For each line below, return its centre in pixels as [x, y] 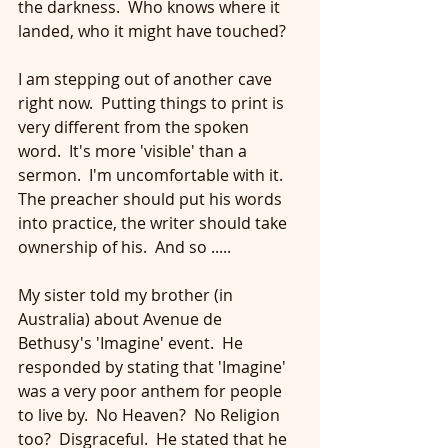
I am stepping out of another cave [147, 79]
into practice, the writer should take [154, 223]
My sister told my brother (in [127, 295]
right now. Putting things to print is [153, 103]
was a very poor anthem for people [152, 391]
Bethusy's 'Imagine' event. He [132, 343]
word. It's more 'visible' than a [134, 151]
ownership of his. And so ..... [124, 247]
